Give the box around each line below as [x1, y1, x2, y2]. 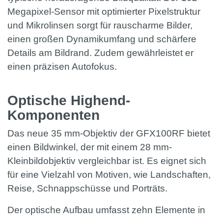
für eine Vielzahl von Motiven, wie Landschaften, [7, 169, 211, 180]
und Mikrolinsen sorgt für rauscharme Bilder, [7, 20, 192, 31]
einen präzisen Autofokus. [7, 61, 119, 72]
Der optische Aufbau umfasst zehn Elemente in [7, 205, 205, 216]
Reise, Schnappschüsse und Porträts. [7, 183, 167, 194]
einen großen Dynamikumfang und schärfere [7, 34, 196, 45]
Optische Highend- [7, 93, 130, 109]
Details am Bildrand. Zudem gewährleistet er [7, 48, 193, 58]
